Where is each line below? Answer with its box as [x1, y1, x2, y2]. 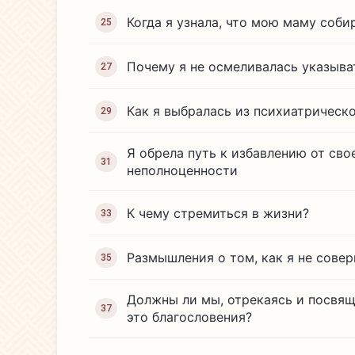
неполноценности [127, 162, 238, 178]
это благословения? [127, 309, 252, 325]
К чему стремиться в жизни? [127, 204, 309, 221]
